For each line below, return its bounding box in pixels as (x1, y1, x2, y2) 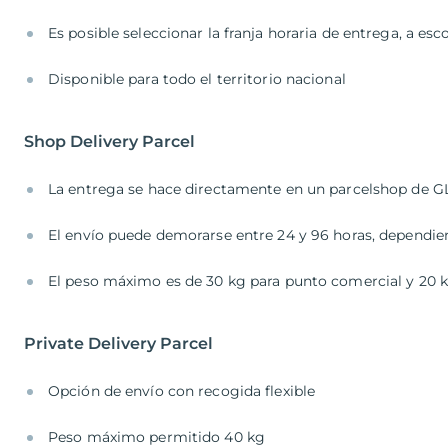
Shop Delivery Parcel (24, 132, 195, 152)
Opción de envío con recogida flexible (48, 382, 320, 401)
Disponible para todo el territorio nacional (48, 70, 346, 89)
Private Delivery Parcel (24, 334, 213, 354)
